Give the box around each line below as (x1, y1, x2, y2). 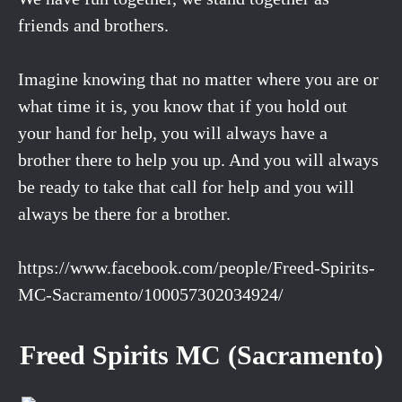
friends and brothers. (18, 14, 169, 35)
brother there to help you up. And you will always (18, 149, 379, 170)
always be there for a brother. (18, 203, 231, 223)
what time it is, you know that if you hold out (18, 95, 347, 116)
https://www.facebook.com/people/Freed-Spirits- (18, 257, 375, 277)
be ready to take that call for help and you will (18, 176, 354, 197)
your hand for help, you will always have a (18, 122, 328, 143)
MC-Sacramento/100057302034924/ (18, 284, 284, 304)
